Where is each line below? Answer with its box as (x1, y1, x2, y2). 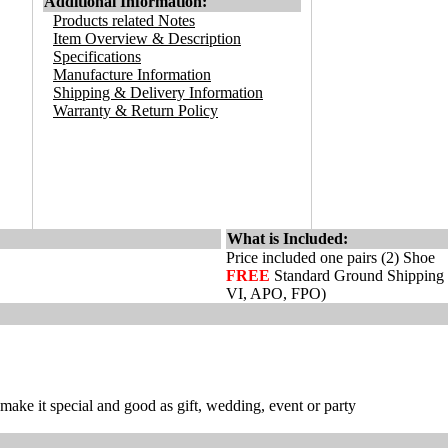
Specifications (53, 48, 141, 65)
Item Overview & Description (53, 30, 241, 47)
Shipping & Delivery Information (53, 84, 263, 101)
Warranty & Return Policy (53, 102, 218, 119)
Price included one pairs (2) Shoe (226, 249, 435, 266)
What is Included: (227, 230, 348, 247)
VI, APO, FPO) (226, 285, 326, 302)
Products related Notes (53, 12, 195, 29)
